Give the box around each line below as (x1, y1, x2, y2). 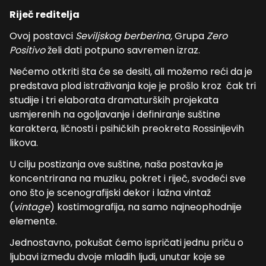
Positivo (9, 43, 45, 57)
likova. (9, 136, 38, 150)
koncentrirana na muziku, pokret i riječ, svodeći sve (9, 172, 246, 185)
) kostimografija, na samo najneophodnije (50, 200, 242, 214)
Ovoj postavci (9, 29, 73, 43)
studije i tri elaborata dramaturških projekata (9, 93, 218, 107)
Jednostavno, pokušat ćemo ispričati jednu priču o (9, 236, 243, 249)
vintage (14, 200, 50, 214)
